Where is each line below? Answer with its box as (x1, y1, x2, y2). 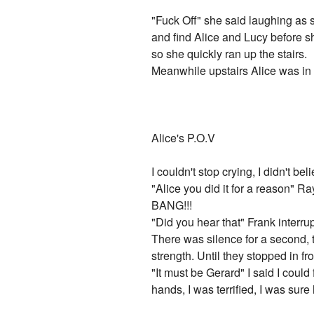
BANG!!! (151, 197, 193, 214)
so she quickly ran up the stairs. (151, 46, 308, 62)
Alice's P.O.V (151, 130, 216, 146)
